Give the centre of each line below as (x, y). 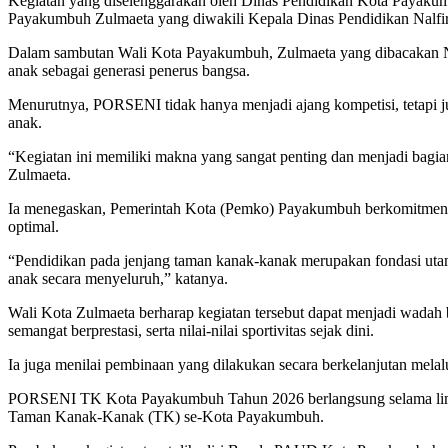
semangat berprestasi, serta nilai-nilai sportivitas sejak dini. (191, 331)
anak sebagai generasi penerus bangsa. (129, 71)
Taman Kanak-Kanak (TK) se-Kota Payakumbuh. (166, 417)
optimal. (33, 227)
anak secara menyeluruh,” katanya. (118, 279)
